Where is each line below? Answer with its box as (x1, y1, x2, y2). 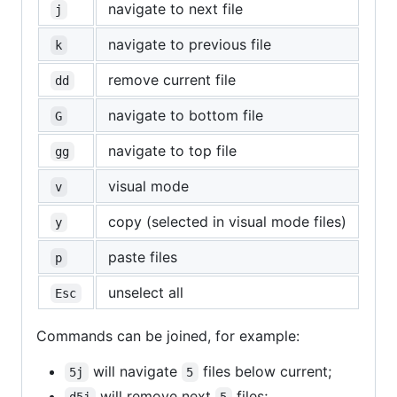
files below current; (198, 362, 331, 381)
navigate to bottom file (108, 106, 263, 125)
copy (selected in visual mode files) (108, 213, 346, 231)
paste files (108, 248, 177, 267)
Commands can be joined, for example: (36, 327, 300, 346)
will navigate (88, 362, 182, 381)
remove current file (108, 71, 236, 90)
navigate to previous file (108, 35, 271, 54)
